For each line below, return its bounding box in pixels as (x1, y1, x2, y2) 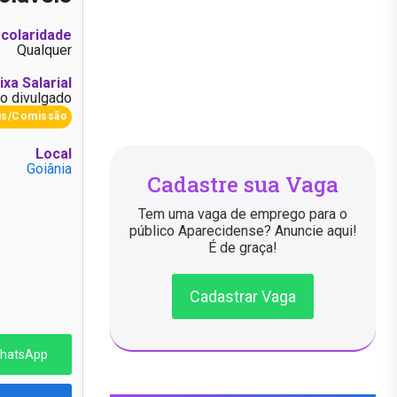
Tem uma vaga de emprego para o (138, 205, 347, 222)
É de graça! (208, 238, 277, 256)
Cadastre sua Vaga (147, 169, 339, 198)
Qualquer (17, 42, 72, 59)
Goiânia (27, 160, 72, 178)
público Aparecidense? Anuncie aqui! (128, 222, 357, 239)
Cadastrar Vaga (190, 286, 296, 306)
